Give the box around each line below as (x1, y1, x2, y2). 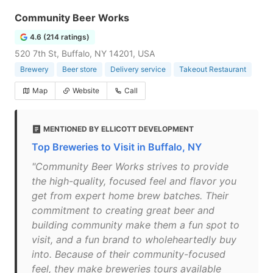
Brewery (20, 65, 49, 74)
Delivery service (110, 65, 166, 74)
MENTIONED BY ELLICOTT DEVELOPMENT (43, 124, 194, 133)
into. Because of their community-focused (32, 248, 225, 260)
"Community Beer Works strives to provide (32, 160, 229, 172)
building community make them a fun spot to (32, 219, 239, 231)
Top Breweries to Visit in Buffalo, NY (32, 141, 202, 153)
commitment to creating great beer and (32, 204, 214, 216)
